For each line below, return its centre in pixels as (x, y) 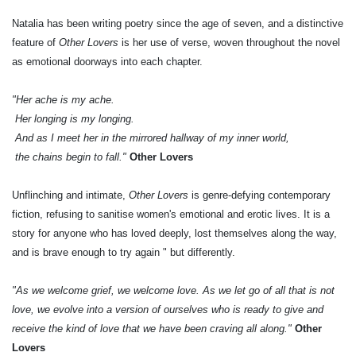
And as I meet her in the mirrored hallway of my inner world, (151, 138)
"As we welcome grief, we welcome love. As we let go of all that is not (173, 290)
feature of (35, 43)
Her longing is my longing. (73, 119)
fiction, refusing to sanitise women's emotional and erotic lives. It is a (171, 214)
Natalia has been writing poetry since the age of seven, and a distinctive (178, 23)
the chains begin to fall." (69, 157)
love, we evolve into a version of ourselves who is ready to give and (168, 310)
